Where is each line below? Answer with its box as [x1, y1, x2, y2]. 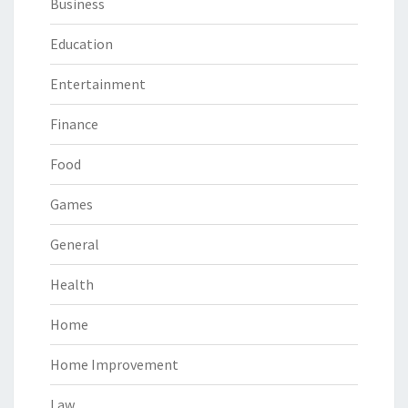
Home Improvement [50, 354, 178, 373]
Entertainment [50, 74, 146, 93]
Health [50, 274, 94, 293]
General [50, 234, 99, 253]
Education [50, 34, 113, 53]
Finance [50, 114, 98, 133]
